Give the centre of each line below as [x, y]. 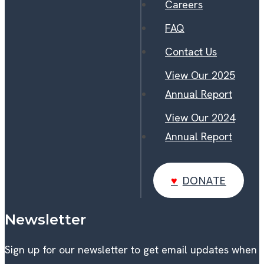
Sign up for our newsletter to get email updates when [131, 249]
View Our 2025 [200, 75]
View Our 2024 [200, 117]
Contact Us [191, 51]
